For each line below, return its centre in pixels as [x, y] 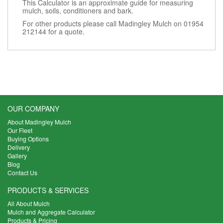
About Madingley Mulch [39, 121]
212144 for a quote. [54, 31]
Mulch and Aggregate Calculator [51, 212]
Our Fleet [20, 130]
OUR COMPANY [33, 108]
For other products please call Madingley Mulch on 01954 [113, 23]
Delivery [19, 147]
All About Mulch [29, 203]
